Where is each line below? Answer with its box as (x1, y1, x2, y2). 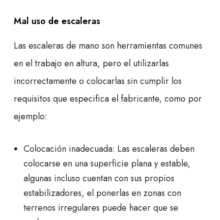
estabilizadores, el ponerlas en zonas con (24, 187, 181, 200)
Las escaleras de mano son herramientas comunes (14, 39, 202, 53)
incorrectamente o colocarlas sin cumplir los (14, 75, 182, 88)
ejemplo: (14, 110, 47, 123)
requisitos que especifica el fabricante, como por (14, 92, 202, 106)
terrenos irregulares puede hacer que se (24, 201, 178, 215)
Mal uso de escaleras (14, 15, 100, 28)
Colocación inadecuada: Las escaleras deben (24, 142, 194, 156)
